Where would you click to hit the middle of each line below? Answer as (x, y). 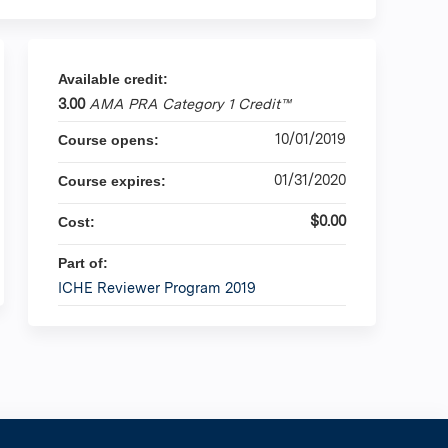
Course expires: (114, 180)
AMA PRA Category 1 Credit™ (189, 103)
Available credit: (115, 78)
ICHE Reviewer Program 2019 (157, 287)
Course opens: (110, 139)
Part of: (85, 262)
